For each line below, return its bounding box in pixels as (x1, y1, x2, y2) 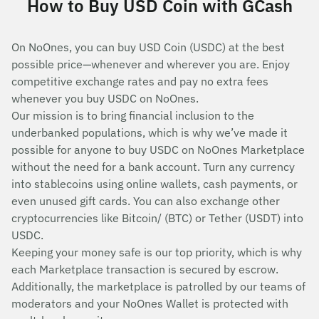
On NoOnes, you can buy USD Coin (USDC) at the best (11, 40, 285, 54)
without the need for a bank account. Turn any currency (11, 159, 295, 174)
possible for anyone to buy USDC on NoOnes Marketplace (11, 142, 305, 157)
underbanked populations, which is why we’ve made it (11, 125, 288, 140)
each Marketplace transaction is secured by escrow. (11, 262, 278, 276)
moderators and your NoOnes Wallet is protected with (11, 296, 288, 310)
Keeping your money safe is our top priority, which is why (11, 245, 302, 259)
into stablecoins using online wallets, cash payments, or (11, 177, 298, 191)
